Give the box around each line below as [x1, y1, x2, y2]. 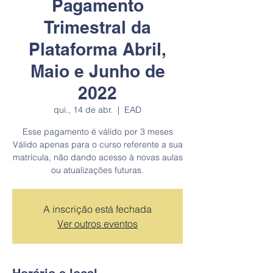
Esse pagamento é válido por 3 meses [22, 126, 173, 137]
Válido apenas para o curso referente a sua [12, 139, 183, 150]
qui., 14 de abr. [54, 104, 113, 115]
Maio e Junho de [30, 61, 165, 81]
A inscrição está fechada [43, 203, 152, 215]
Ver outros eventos [57, 218, 138, 230]
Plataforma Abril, [29, 39, 166, 59]
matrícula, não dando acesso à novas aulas [12, 152, 183, 163]
